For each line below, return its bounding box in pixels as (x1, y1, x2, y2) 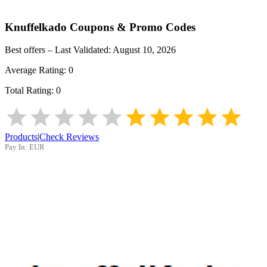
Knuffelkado (5, 20, 67, 33)
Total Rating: (5, 85, 56, 96)
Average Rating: (5, 65, 69, 76)
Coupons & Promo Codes (67, 20, 195, 33)
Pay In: (5, 142, 27, 152)
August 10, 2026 (113, 45, 176, 55)
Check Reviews (39, 132, 99, 142)
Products (5, 132, 38, 142)
